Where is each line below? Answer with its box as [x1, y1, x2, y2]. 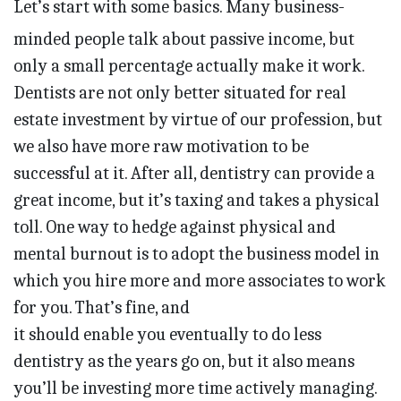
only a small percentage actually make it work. [13, 55, 364, 77]
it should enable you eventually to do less [13, 324, 321, 346]
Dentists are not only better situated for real [13, 82, 346, 104]
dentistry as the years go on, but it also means [13, 351, 354, 372]
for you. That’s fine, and [13, 297, 190, 319]
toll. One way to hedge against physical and [13, 217, 336, 238]
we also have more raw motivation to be [13, 136, 309, 158]
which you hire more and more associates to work [13, 270, 386, 292]
